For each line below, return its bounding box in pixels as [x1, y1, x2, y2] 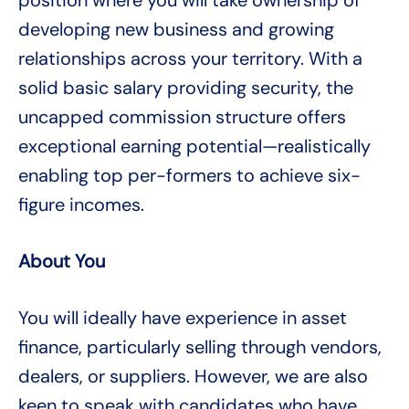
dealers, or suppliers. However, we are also [18, 364, 368, 389]
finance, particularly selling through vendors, [18, 335, 382, 360]
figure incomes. [18, 193, 144, 217]
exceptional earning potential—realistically [18, 134, 371, 159]
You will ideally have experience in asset [18, 306, 347, 330]
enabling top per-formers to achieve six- [18, 163, 361, 188]
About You [18, 249, 105, 274]
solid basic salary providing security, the [18, 76, 353, 100]
